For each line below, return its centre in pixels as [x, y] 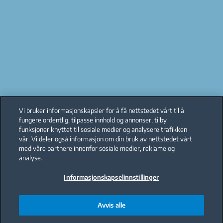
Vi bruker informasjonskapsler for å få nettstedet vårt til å [102, 111]
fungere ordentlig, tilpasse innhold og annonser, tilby [93, 120]
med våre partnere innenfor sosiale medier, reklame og [97, 148]
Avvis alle [111, 205]
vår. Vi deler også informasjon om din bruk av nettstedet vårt [106, 139]
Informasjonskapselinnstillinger [111, 177]
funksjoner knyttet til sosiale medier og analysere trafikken [103, 129]
